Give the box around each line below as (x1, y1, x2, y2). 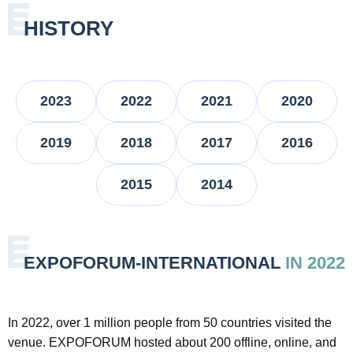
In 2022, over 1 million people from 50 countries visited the (8, 316, 332, 329)
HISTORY (24, 17, 113, 40)
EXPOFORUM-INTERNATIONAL (24, 253, 285, 273)
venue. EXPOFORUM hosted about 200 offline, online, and (8, 336, 336, 349)
